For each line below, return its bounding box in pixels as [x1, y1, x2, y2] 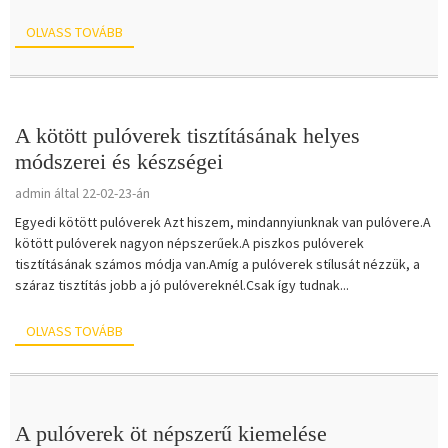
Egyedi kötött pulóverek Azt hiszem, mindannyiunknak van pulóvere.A [15, 212, 431, 231]
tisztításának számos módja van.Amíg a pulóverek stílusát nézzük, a [15, 254, 420, 273]
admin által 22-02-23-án [15, 183, 150, 202]
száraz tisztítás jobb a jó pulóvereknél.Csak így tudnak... [15, 275, 349, 294]
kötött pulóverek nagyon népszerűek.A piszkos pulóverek [15, 233, 364, 252]
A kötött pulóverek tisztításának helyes [15, 122, 360, 148]
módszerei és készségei [15, 148, 223, 174]
